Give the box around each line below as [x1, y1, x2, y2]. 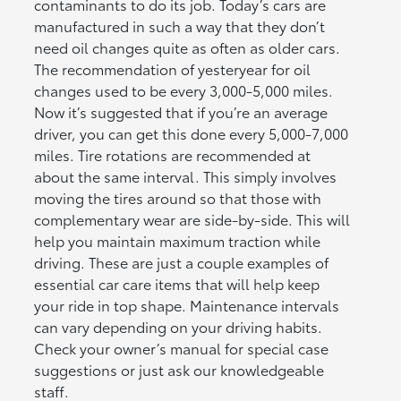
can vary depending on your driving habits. [34, 316, 323, 337]
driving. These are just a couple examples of [34, 252, 329, 273]
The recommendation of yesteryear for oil [34, 58, 311, 80]
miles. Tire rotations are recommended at [34, 144, 311, 166]
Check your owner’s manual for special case [34, 337, 329, 359]
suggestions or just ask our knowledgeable [34, 359, 325, 380]
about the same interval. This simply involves [34, 166, 337, 187]
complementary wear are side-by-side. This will [34, 209, 351, 230]
